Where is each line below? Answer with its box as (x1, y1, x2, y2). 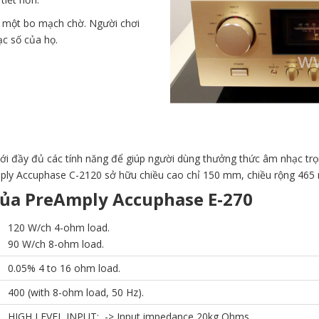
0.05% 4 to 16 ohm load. (8, 261, 120, 276)
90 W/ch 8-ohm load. (8, 237, 104, 251)
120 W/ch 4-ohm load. (8, 221, 110, 235)
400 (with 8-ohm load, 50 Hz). (8, 286, 144, 300)
